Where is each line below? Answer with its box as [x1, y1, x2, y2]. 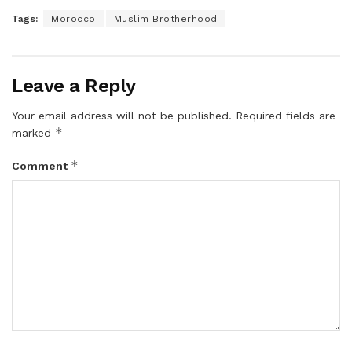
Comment [12, 159, 71, 172]
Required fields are [236, 108, 335, 122]
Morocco [51, 13, 96, 24]
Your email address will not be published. [12, 108, 232, 122]
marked [12, 126, 55, 139]
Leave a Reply [12, 74, 136, 97]
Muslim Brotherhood [113, 13, 218, 24]
